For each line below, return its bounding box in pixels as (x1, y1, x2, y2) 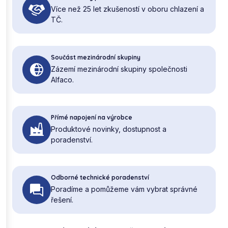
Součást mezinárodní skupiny (51, 53, 140, 62)
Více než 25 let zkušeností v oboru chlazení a (51, 5, 204, 14)
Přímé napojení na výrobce (51, 113, 132, 122)
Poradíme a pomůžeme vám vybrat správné (51, 185, 197, 194)
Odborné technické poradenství (51, 174, 149, 182)
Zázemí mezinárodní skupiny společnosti (51, 65, 187, 74)
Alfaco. (51, 75, 74, 84)
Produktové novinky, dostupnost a (51, 125, 166, 134)
